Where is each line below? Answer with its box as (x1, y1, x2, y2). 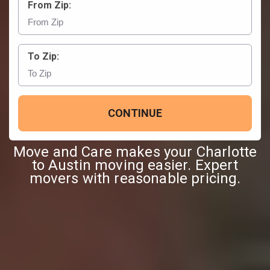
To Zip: (28, 50, 59, 62)
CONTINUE (108, 106, 162, 119)
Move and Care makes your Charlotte (13, 143, 257, 160)
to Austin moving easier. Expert (31, 156, 239, 174)
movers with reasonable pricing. (29, 169, 241, 187)
